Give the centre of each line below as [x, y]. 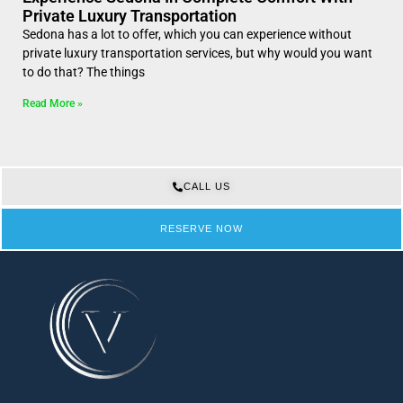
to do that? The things [84, 72]
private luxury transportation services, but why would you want [197, 53]
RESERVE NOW [201, 228]
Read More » [53, 103]
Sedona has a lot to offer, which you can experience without [187, 34]
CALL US [207, 186]
